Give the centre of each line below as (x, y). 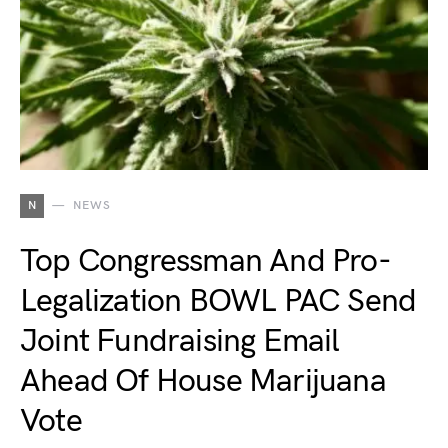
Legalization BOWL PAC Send (218, 301)
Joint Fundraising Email (180, 341)
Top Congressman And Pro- (205, 261)
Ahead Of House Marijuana (203, 381)
